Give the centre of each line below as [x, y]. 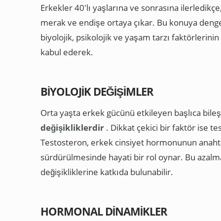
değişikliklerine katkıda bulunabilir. [107, 172]
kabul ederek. [67, 52]
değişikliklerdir [72, 127]
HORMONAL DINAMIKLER [104, 211]
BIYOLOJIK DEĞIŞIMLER [97, 91]
